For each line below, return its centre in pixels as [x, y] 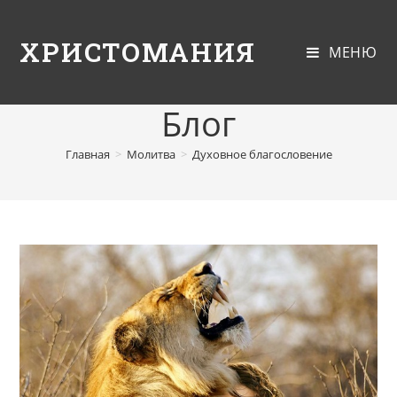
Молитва [151, 154]
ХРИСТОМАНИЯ [138, 52]
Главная [87, 154]
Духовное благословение [262, 154]
